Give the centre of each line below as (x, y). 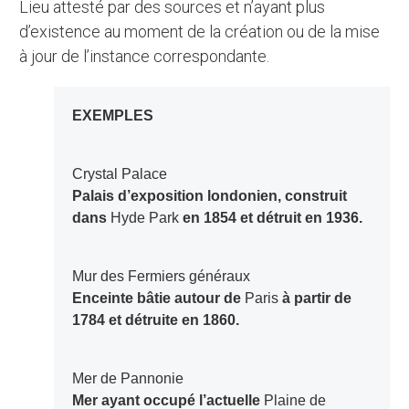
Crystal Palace (125, 174)
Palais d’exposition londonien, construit (209, 196)
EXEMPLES (117, 116)
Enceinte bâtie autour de (158, 299)
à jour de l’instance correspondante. (145, 57)
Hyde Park (144, 218)
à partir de (315, 299)
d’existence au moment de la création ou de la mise (200, 32)
